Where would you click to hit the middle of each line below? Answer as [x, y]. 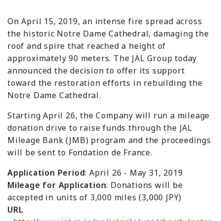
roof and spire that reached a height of [87, 46]
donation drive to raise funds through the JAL [100, 128]
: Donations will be [145, 185]
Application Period [46, 172]
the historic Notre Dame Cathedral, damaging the [108, 33]
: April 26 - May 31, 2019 [134, 172]
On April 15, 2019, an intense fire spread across [105, 21]
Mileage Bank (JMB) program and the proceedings [109, 140]
